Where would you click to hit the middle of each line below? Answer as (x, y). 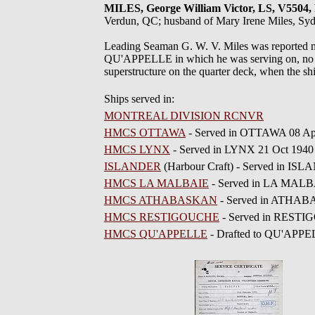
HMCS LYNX (137, 149)
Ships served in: (139, 99)
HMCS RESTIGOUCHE (162, 217)
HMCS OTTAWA (145, 133)
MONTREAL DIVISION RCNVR (184, 116)
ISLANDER (133, 166)
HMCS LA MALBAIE (156, 183)
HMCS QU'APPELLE (156, 234)
